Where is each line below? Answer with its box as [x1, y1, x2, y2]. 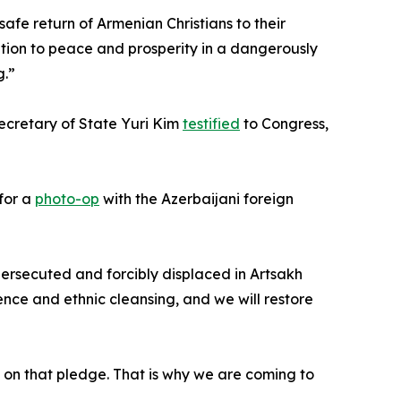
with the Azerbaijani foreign [99, 190, 294, 209]
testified [183, 115, 240, 133]
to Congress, [240, 115, 328, 133]
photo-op [35, 190, 99, 209]
